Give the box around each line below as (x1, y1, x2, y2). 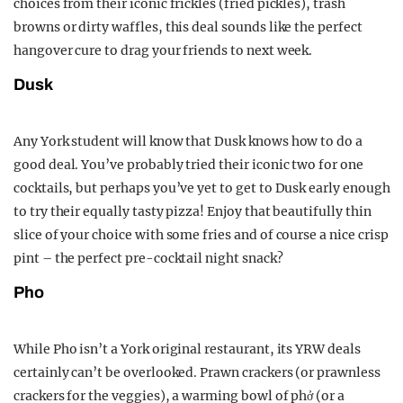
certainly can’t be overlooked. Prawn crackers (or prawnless (13, 364, 381, 381)
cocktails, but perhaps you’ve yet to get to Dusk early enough (13, 180, 390, 197)
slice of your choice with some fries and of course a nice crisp (13, 227, 389, 244)
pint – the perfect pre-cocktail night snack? (13, 250, 283, 267)
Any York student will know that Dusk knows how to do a (13, 133, 363, 150)
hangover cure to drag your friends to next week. (13, 42, 313, 59)
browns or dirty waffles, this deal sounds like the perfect (13, 19, 363, 36)
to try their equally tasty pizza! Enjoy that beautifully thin (13, 203, 372, 220)
